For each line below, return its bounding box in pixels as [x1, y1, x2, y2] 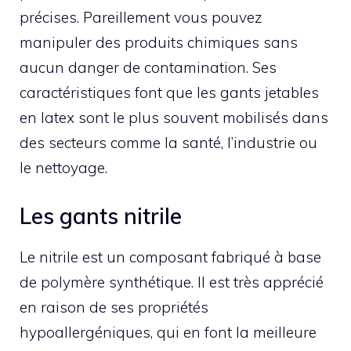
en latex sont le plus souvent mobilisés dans [20, 108, 328, 128]
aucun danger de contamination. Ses [20, 58, 277, 78]
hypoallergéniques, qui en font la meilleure [20, 322, 317, 342]
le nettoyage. [20, 158, 107, 178]
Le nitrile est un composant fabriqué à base [20, 247, 321, 266]
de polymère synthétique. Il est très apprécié [20, 272, 324, 291]
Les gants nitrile [20, 201, 182, 230]
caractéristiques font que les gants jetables [20, 83, 319, 103]
